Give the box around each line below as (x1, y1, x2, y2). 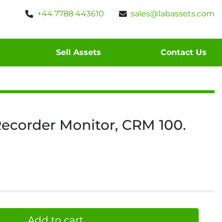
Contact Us (166, 48, 207, 57)
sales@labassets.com (131, 9, 215, 18)
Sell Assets (60, 48, 101, 57)
